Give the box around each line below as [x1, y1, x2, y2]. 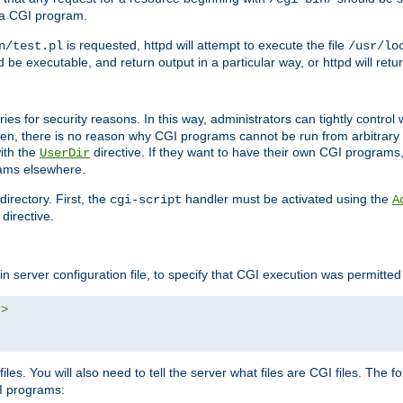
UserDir [40, 146, 90, 161]
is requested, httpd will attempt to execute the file [63, 38, 348, 53]
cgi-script [110, 193, 182, 208]
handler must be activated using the [182, 192, 392, 207]
